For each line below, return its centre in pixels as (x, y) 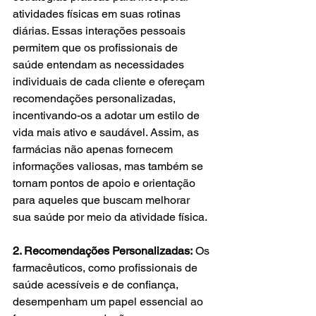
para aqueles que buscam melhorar (103, 200)
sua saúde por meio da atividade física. (110, 217)
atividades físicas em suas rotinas (98, 13)
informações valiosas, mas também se (109, 166)
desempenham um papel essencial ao (109, 301)
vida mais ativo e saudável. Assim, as (107, 132)
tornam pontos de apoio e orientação (105, 183)
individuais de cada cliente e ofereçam (110, 81)
